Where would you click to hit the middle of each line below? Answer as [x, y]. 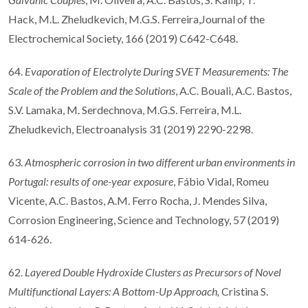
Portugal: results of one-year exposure [91, 181]
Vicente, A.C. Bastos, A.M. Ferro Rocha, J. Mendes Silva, [137, 200]
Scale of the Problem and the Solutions [92, 90]
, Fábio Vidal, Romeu [221, 181]
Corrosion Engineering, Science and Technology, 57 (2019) [144, 219]
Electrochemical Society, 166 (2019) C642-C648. [123, 38]
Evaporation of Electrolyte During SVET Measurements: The [156, 71]
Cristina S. [245, 291]
